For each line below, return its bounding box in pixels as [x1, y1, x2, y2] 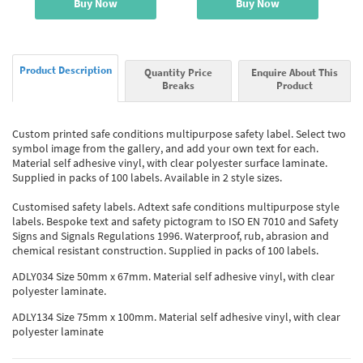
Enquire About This [250, 65, 338, 79]
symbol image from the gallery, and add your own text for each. [12, 140, 318, 156]
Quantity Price [143, 65, 212, 79]
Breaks [161, 78, 194, 92]
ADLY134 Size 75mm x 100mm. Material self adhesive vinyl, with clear [12, 310, 340, 325]
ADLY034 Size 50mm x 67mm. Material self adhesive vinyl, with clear [12, 269, 335, 284]
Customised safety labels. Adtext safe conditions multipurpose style [12, 199, 340, 214]
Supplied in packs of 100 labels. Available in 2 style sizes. [12, 169, 282, 185]
